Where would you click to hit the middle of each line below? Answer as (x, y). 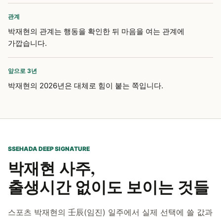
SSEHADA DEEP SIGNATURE (49, 149)
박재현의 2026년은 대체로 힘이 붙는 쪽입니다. (86, 86)
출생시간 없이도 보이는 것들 (109, 187)
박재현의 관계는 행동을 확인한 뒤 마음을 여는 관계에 (96, 31)
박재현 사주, (51, 168)
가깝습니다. (27, 43)
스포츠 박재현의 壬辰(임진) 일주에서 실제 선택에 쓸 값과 (110, 212)
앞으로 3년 (22, 71)
